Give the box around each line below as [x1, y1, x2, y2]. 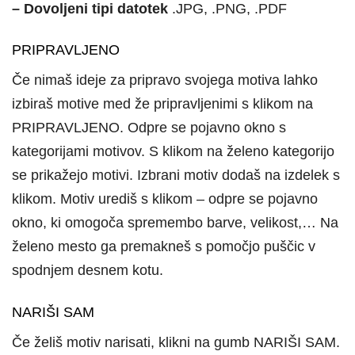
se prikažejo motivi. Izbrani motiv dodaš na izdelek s [12, 167, 340, 184]
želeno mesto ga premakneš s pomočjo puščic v [12, 239, 315, 255]
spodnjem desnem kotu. [12, 262, 163, 279]
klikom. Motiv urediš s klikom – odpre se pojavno [12, 191, 318, 208]
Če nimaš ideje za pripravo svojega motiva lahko [12, 72, 318, 89]
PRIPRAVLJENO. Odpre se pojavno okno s [12, 120, 286, 136]
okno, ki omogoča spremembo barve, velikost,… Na [12, 215, 338, 231]
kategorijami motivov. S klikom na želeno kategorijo [12, 143, 334, 160]
